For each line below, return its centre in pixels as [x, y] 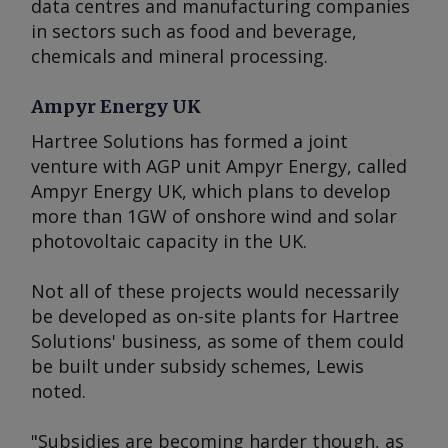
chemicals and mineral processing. [179, 56]
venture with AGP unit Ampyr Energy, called [219, 166]
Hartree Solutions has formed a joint [189, 141]
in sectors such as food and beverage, [194, 31]
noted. [58, 391]
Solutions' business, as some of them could [217, 341]
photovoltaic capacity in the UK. [169, 241]
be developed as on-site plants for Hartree [215, 316]
